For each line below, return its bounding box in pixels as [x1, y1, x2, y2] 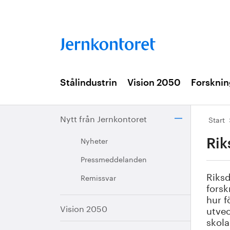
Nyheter [81, 135, 108, 146]
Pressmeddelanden [81, 153, 147, 164]
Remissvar [81, 171, 116, 183]
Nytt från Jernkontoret [60, 111, 147, 124]
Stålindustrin [60, 78, 117, 87]
